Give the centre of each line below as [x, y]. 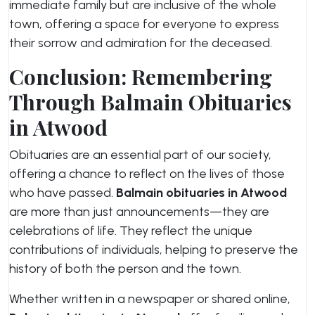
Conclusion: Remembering [141, 77]
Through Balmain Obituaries [150, 102]
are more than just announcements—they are [139, 212]
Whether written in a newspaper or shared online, [150, 299]
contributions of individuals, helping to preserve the [154, 250]
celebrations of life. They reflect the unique [131, 231]
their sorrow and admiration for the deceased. [141, 43]
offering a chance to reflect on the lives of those [147, 174]
